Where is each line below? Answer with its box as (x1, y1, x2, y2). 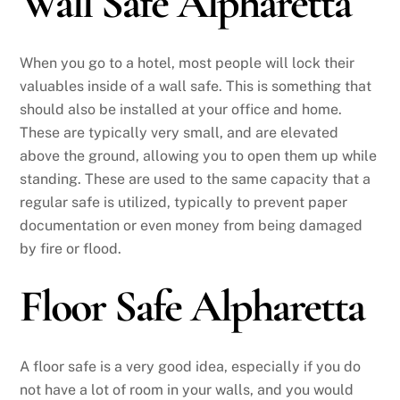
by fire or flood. (20, 240, 122, 258)
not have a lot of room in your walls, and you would (20, 380, 354, 398)
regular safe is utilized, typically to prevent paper (20, 194, 348, 212)
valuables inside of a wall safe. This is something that (20, 78, 372, 96)
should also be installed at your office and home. (20, 101, 343, 119)
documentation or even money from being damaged (20, 217, 363, 235)
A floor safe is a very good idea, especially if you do (20, 357, 362, 375)
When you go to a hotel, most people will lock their (20, 54, 355, 72)
